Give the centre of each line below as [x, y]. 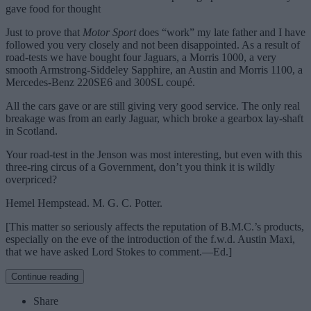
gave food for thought [53, 9]
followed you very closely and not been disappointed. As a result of [153, 45]
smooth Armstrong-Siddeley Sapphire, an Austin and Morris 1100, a [154, 70]
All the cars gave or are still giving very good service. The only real [153, 106]
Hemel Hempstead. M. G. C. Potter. [84, 203]
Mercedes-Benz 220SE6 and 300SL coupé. [100, 83]
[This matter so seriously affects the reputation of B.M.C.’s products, [155, 227]
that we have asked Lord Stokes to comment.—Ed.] [119, 252]
